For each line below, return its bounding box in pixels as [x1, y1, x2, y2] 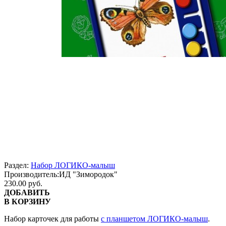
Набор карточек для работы [4, 214, 101, 223]
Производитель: [4, 170, 59, 179]
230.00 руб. [4, 179, 42, 188]
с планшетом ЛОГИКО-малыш [101, 214, 208, 223]
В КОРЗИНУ [4, 197, 51, 206]
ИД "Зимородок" [59, 170, 118, 179]
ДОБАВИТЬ [4, 188, 50, 197]
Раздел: [4, 161, 29, 169]
